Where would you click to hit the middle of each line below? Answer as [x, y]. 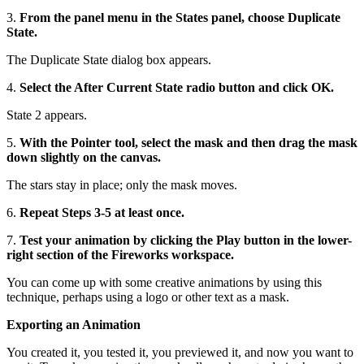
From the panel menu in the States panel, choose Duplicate [180, 17]
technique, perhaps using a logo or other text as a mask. [148, 297]
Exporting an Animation [74, 324]
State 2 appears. [47, 115]
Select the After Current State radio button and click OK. [177, 87]
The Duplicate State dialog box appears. [109, 59]
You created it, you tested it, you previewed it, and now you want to [180, 352]
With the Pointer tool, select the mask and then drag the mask [188, 142]
